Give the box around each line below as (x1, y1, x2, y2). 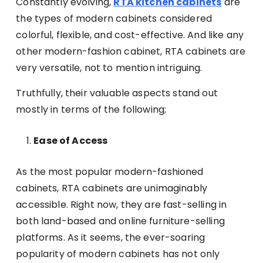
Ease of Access (33, 133, 108, 147)
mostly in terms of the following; (16, 102, 169, 116)
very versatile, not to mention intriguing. (16, 60, 205, 75)
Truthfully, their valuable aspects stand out (16, 86, 218, 100)
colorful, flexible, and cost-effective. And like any (16, 28, 244, 42)
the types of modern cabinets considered (16, 11, 213, 25)
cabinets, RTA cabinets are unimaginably (16, 181, 208, 195)
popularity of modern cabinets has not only (16, 247, 220, 261)
